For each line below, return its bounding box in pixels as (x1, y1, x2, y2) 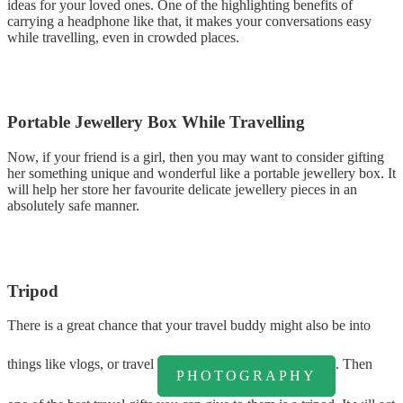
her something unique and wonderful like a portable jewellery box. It (7, 165, 396, 181)
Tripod (7, 281, 58, 300)
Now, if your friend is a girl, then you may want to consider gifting (7, 148, 384, 165)
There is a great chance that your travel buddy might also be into (7, 318, 371, 334)
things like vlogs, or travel (7, 356, 157, 372)
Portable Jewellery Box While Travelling (7, 112, 305, 132)
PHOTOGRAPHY (176, 368, 317, 384)
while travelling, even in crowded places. (7, 29, 239, 45)
